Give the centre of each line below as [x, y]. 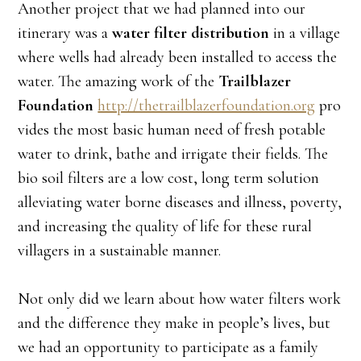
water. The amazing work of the [118, 82]
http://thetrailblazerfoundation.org [207, 106]
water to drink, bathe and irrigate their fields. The [173, 154]
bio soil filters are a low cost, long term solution [169, 178]
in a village [307, 33]
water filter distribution [193, 33]
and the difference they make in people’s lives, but [174, 324]
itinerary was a [65, 33]
